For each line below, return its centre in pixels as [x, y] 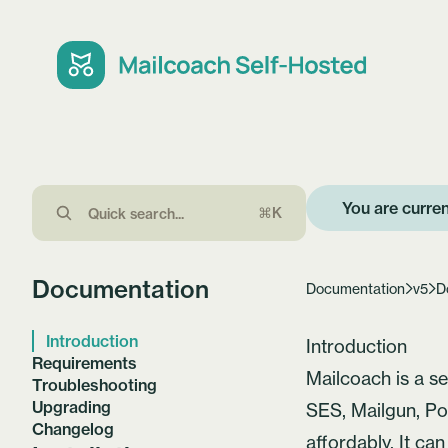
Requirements [84, 363]
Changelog [73, 429]
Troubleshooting [94, 385]
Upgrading [71, 407]
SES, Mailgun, [366, 410]
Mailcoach [349, 378]
